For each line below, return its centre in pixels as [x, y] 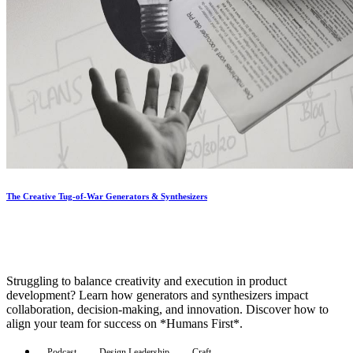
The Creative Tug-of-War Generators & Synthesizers [107, 197]
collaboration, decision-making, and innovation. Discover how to [167, 310]
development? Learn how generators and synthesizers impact [157, 295]
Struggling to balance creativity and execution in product [147, 281]
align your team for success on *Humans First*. [124, 324]
